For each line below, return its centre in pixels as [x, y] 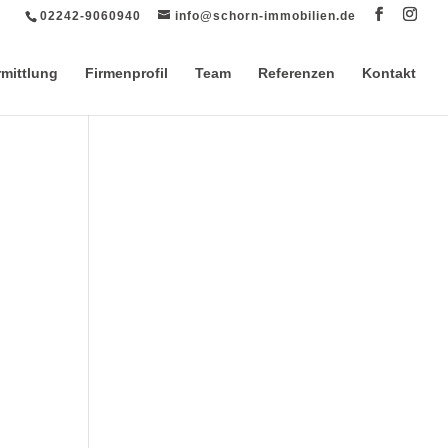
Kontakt [389, 73]
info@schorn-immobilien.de [265, 16]
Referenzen [296, 73]
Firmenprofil [126, 73]
